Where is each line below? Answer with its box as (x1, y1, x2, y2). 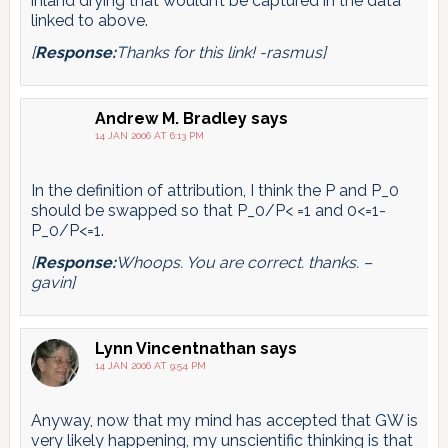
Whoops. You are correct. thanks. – (115, 253, 372, 273)
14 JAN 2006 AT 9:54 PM (94, 360, 206, 372)
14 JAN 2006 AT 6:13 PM (94, 130, 204, 142)
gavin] (30, 273, 75, 293)
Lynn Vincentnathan (94, 339, 256, 359)
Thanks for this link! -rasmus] (115, 43, 326, 63)
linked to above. (30, 11, 148, 31)
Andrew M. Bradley (94, 109, 247, 129)
